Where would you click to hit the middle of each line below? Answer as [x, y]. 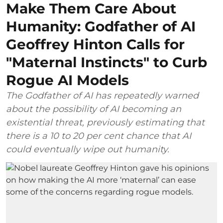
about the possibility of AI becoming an [94, 109]
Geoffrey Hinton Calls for [95, 44]
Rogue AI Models [67, 80]
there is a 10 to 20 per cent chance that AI [99, 136]
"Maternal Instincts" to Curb [107, 62]
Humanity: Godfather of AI [101, 26]
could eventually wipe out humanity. [88, 149]
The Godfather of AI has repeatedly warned [102, 95]
